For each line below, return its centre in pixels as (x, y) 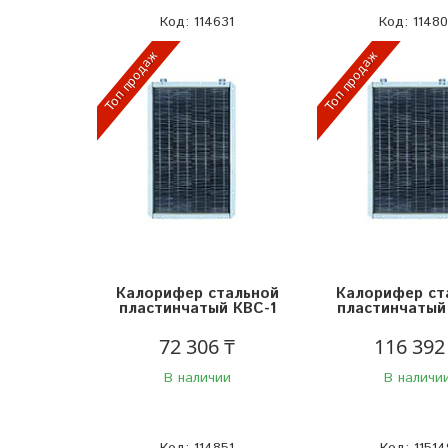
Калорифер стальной (197, 293)
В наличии (197, 377)
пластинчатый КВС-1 (197, 308)
